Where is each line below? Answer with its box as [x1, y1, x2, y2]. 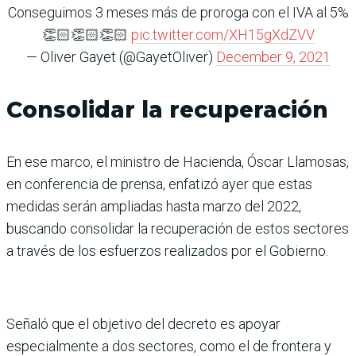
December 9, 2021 [215, 48, 331, 65]
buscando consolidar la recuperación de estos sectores [6, 219, 349, 237]
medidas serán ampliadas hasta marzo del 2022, [6, 197, 301, 215]
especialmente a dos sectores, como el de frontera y [6, 337, 331, 354]
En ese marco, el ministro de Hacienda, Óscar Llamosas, [6, 153, 349, 170]
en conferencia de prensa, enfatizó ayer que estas [6, 175, 312, 192]
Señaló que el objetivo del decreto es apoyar [6, 315, 281, 332]
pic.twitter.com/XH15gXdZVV [130, 25, 315, 43]
